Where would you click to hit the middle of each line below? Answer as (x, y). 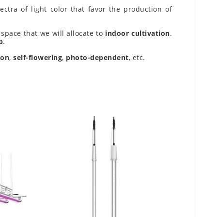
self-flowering (38, 58)
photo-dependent (97, 58)
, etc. (137, 58)
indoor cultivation (138, 33)
